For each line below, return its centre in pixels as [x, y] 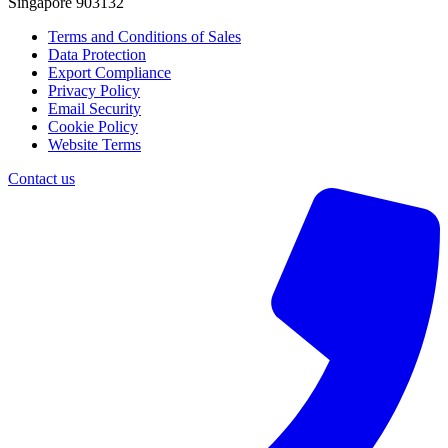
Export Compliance [109, 72]
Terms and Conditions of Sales [144, 36]
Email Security [94, 108]
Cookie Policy [93, 126]
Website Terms [94, 144]
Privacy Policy [94, 90]
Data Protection [97, 54]
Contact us [41, 178]
